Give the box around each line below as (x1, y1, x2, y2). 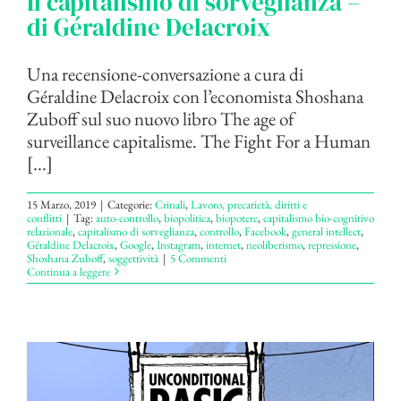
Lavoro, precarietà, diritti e (191, 196, 307, 212)
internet (206, 236, 241, 252)
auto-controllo (96, 209, 158, 226)
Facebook (244, 223, 286, 239)
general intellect (292, 223, 361, 239)
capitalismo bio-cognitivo (263, 209, 374, 226)
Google (120, 236, 151, 252)
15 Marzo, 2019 (27, 196, 96, 212)
